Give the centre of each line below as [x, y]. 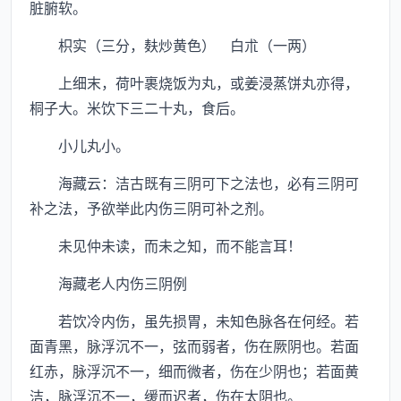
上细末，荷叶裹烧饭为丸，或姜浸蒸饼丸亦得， [194, 82]
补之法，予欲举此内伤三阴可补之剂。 [151, 208]
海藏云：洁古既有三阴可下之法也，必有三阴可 [194, 183]
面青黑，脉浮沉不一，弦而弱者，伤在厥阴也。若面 [194, 346]
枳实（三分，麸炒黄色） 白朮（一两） [173, 45]
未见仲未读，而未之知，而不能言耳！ [166, 245]
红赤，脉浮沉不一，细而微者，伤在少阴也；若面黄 [194, 371]
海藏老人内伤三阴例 [108, 283]
